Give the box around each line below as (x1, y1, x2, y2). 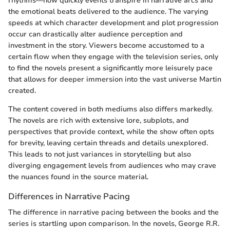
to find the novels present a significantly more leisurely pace (8, 63, 213, 73)
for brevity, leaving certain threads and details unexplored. (8, 138, 208, 148)
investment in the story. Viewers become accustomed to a (8, 40, 204, 50)
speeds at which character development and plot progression (8, 17, 218, 28)
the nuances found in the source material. (8, 171, 148, 182)
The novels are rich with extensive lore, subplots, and (8, 115, 189, 125)
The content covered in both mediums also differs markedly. (8, 104, 213, 114)
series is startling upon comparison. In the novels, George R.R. (8, 218, 219, 228)
